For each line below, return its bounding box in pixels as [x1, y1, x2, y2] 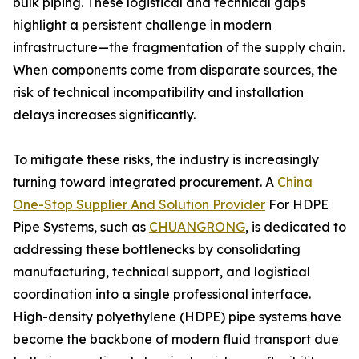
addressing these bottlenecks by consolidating [13, 241, 301, 257]
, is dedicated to [245, 219, 346, 235]
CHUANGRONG [149, 219, 245, 235]
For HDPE [265, 196, 329, 212]
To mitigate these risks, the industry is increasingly [13, 151, 319, 167]
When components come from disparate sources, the [13, 62, 337, 78]
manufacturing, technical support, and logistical [13, 264, 310, 280]
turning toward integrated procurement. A [13, 174, 277, 190]
